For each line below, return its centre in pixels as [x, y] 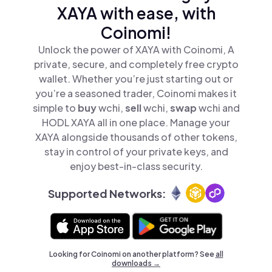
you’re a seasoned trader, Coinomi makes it [136, 93]
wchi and [219, 108]
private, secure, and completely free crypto [136, 64]
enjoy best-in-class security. [136, 166]
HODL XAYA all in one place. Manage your [136, 122]
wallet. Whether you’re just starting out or [136, 79]
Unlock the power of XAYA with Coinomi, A [136, 49]
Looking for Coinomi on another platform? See [132, 254]
